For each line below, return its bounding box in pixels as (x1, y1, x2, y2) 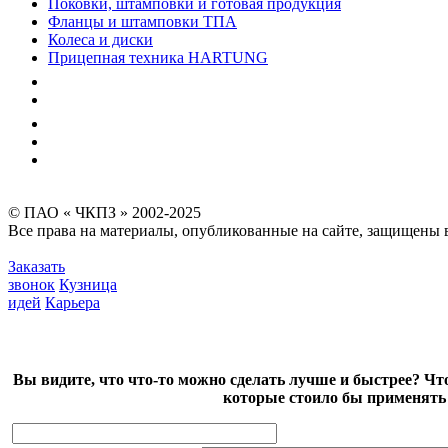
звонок (8, 276, 55, 294)
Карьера (45, 294, 100, 312)
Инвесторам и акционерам (48, 133, 230, 151)
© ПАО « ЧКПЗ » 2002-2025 (8, 204, 205, 222)
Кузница (59, 276, 117, 294)
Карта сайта (48, 151, 129, 169)
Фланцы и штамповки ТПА (48, 13, 237, 31)
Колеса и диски (48, 31, 153, 49)
